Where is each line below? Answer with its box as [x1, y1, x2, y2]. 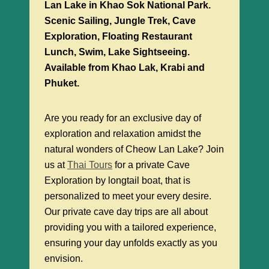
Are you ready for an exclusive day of [44, 112, 201, 123]
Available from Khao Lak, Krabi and [44, 62, 205, 73]
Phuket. [44, 77, 79, 88]
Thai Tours [67, 159, 112, 170]
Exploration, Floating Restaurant [44, 31, 192, 41]
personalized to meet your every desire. [44, 190, 211, 201]
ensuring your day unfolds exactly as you [44, 237, 217, 248]
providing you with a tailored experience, [44, 222, 216, 232]
